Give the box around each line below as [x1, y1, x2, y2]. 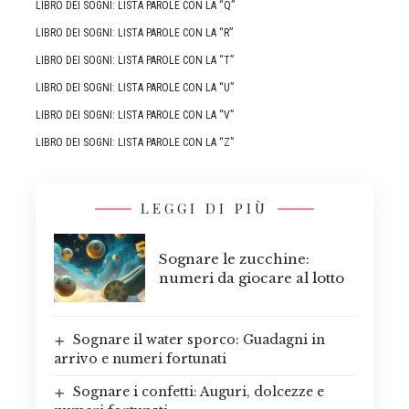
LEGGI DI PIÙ [141, 199, 268, 218]
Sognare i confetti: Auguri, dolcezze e [72, 383, 324, 401]
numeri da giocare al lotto [159, 268, 344, 287]
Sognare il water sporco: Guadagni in [72, 331, 325, 349]
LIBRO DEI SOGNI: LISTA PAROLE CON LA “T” [36, 54, 234, 68]
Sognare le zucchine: [159, 249, 309, 267]
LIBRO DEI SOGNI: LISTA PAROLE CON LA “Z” [36, 136, 234, 150]
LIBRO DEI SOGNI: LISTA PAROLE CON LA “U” [36, 81, 234, 95]
